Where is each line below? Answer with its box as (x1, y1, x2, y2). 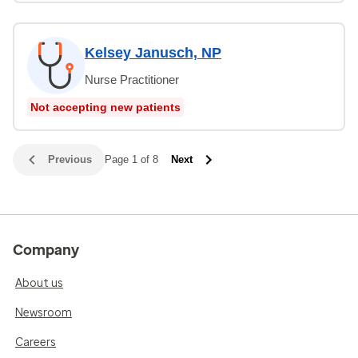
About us (15, 276, 63, 290)
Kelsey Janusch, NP (85, 44, 221, 61)
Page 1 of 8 (105, 153, 158, 165)
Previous (48, 153, 92, 165)
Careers (15, 335, 56, 349)
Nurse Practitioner (85, 72, 179, 86)
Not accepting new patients (30, 100, 181, 113)
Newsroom (15, 305, 72, 320)
